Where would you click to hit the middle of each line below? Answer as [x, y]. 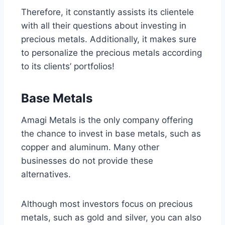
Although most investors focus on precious [107, 204]
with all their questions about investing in [104, 26]
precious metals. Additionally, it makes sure [109, 39]
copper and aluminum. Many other [90, 147]
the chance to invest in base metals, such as [111, 134]
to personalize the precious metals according [111, 53]
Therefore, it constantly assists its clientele [107, 12]
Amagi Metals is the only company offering [107, 120]
